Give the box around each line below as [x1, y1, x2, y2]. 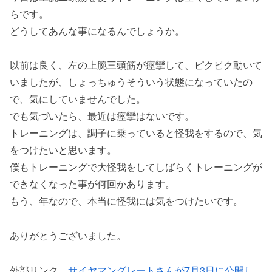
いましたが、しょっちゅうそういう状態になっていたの [10, 75, 253, 89]
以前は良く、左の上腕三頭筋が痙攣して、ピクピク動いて [10, 58, 262, 72]
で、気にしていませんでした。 [10, 92, 146, 106]
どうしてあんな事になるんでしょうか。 [10, 23, 185, 38]
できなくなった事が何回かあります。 [10, 177, 175, 191]
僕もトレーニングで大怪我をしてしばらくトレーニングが [10, 160, 262, 174]
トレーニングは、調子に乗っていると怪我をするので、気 [10, 126, 262, 140]
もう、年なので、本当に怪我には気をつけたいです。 [10, 194, 243, 208]
